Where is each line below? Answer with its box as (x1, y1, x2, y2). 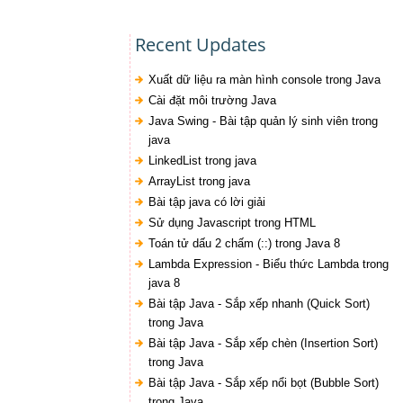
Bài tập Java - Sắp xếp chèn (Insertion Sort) (148, 336, 378, 350)
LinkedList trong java (148, 154, 256, 167)
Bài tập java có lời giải (148, 195, 265, 209)
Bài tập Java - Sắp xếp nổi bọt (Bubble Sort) (148, 376, 379, 390)
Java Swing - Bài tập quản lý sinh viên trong (148, 114, 378, 128)
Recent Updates (134, 32, 266, 57)
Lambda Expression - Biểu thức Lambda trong (148, 257, 389, 271)
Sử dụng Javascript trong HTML (148, 216, 316, 229)
